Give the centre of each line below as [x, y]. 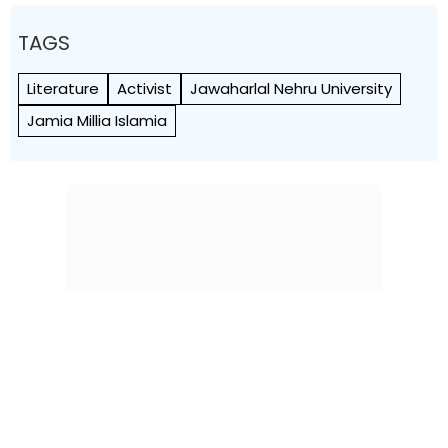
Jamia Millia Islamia [97, 120]
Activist [144, 88]
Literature [63, 88]
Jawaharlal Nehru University [291, 88]
